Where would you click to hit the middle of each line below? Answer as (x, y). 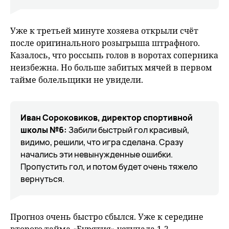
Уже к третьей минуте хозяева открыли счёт (104, 31)
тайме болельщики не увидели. (78, 80)
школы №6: (44, 130)
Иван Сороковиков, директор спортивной (107, 118)
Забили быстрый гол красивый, (129, 130)
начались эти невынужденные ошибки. (97, 154)
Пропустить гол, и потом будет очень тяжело (109, 167)
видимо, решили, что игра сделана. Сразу (102, 142)
